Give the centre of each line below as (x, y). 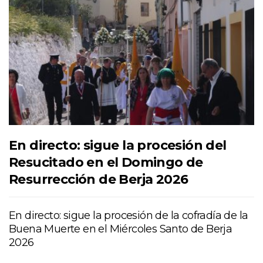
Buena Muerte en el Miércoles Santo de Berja (121, 229)
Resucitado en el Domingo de (106, 163)
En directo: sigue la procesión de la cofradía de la (129, 216)
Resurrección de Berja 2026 (99, 180)
